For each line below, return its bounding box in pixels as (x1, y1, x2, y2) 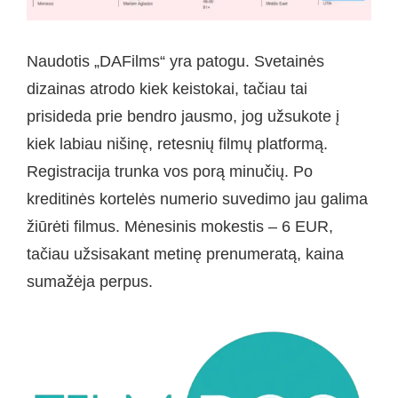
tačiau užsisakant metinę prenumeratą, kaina (27, 245, 344, 264)
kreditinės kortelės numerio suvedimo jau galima (27, 190, 368, 209)
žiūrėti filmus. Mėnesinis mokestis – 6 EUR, (27, 218, 333, 236)
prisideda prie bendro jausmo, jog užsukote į (27, 107, 339, 126)
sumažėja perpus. (27, 273, 153, 291)
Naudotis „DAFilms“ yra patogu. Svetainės (27, 52, 324, 71)
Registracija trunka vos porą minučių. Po (27, 163, 313, 181)
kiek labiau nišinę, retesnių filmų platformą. (27, 135, 328, 154)
